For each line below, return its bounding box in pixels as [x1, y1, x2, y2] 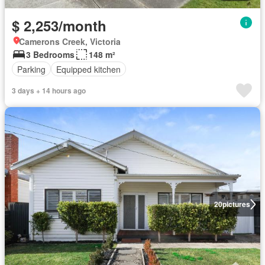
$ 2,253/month [12, 15, 106, 35]
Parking [17, 63, 46, 75]
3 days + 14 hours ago [12, 85, 86, 96]
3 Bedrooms [26, 49, 75, 60]
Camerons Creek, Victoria [19, 35, 121, 47]
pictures [222, 199, 250, 209]
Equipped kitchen [56, 63, 121, 75]
